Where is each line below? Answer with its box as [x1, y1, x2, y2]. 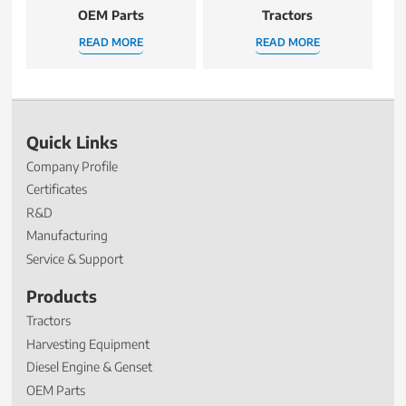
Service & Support [26, 250, 124, 266]
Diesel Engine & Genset [26, 359, 153, 375]
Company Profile [26, 158, 119, 174]
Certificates [26, 181, 88, 198]
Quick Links [26, 131, 119, 152]
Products [26, 286, 98, 307]
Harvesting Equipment [26, 335, 150, 352]
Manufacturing [26, 227, 109, 244]
